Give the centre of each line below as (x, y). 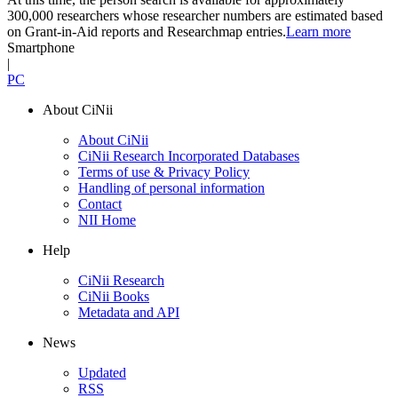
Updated (102, 372)
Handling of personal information (171, 187)
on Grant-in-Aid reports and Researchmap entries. (147, 31)
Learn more (318, 31)
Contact (100, 203)
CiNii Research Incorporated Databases (189, 155)
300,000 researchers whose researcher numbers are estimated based (195, 15)
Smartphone (41, 47)
